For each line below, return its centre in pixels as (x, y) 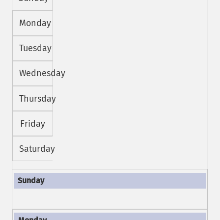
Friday (32, 124)
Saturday (37, 149)
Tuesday (35, 48)
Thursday (37, 98)
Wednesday (42, 73)
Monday (35, 23)
